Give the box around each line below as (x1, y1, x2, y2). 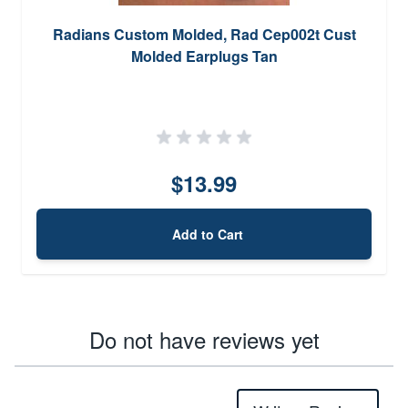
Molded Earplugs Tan (130, 45, 278, 66)
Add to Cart (172, 224, 243, 243)
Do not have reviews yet (88, 322, 320, 355)
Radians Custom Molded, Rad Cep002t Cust (52, 23, 356, 45)
